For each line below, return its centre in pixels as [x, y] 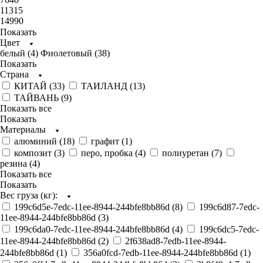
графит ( [108, 141]
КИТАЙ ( [33, 86]
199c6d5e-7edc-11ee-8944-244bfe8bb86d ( [95, 207]
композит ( [36, 153]
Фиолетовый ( [69, 53]
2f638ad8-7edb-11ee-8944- [176, 241]
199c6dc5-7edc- [229, 229]
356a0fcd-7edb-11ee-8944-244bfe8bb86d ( [163, 253]
